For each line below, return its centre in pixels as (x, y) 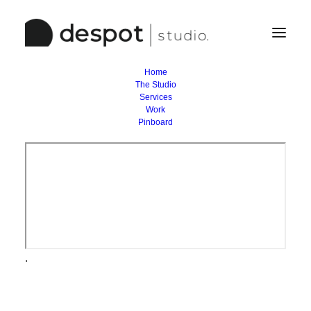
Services (155, 97)
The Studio (155, 85)
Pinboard (155, 122)
